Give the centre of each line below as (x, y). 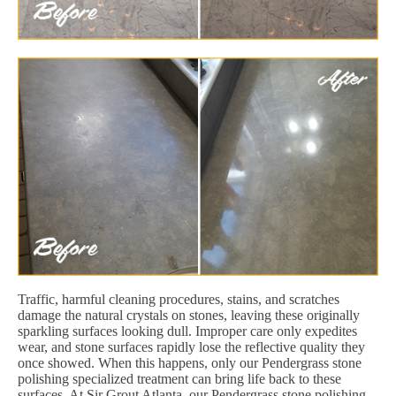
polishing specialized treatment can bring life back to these (179, 378)
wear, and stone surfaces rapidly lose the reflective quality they (191, 346)
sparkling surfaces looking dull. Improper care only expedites (187, 331)
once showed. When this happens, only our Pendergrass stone (190, 362)
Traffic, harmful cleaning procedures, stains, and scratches (179, 299)
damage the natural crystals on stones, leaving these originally (189, 315)
